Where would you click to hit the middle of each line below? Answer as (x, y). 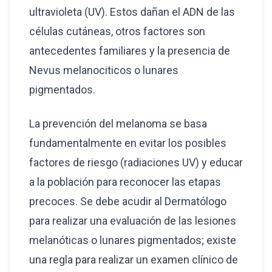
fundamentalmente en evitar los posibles (128, 143)
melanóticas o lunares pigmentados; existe (133, 240)
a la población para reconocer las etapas (125, 182)
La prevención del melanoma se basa (118, 124)
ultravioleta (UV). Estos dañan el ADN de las (132, 12)
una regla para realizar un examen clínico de (134, 260)
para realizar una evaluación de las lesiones (133, 221)
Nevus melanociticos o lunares (104, 70)
